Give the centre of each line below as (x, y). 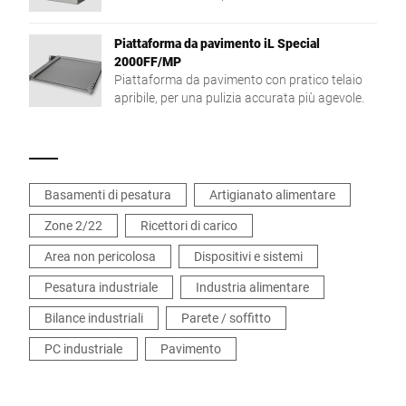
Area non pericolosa (100, 256)
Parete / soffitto (226, 318)
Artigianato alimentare (272, 194)
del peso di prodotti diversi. (188, 11)
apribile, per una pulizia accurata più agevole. (239, 97)
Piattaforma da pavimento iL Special (217, 43)
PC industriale (83, 348)
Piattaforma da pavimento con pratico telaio (238, 79)
